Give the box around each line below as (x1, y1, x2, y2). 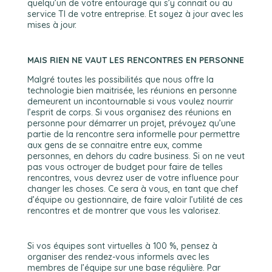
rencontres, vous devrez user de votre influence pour (27, 172, 239, 183)
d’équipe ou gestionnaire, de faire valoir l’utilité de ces (27, 194, 243, 205)
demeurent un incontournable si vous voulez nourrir (27, 96, 233, 107)
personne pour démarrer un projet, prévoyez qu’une (27, 118, 236, 129)
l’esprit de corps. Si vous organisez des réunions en (27, 107, 231, 118)
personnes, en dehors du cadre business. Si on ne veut (27, 151, 245, 161)
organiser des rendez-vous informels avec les (27, 251, 209, 262)
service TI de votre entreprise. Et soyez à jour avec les (27, 8, 243, 19)
